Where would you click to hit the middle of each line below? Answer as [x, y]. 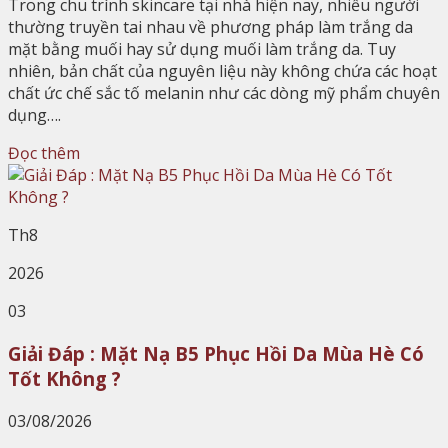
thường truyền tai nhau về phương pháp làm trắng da [210, 27]
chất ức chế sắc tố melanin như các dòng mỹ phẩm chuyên [224, 93]
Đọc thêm [44, 153]
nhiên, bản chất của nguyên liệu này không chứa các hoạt [222, 71]
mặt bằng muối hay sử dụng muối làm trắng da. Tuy [202, 49]
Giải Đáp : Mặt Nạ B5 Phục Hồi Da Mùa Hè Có [216, 354]
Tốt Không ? [64, 379]
